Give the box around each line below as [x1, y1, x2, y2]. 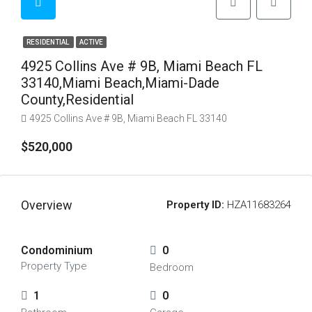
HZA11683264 [224, 198, 291, 211]
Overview [21, 198, 72, 212]
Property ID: [166, 198, 224, 211]
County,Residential [21, 91, 134, 108]
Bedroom [149, 261, 194, 274]
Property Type [21, 260, 87, 272]
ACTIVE [79, 38, 103, 46]
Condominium [21, 244, 93, 257]
